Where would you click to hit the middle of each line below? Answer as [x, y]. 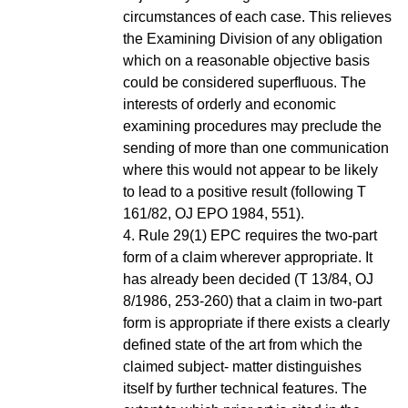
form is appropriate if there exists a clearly [256, 322]
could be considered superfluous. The [245, 82]
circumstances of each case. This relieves [257, 16]
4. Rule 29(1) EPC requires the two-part [250, 235]
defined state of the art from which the [243, 344]
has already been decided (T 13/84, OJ [248, 279]
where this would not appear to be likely [250, 169]
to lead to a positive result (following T [245, 191]
